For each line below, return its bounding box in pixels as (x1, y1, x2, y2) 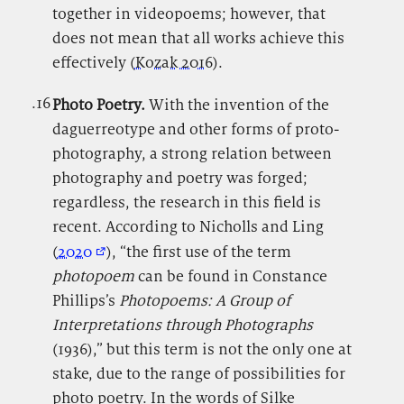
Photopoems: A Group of (118, 290, 290, 311)
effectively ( (51, 52, 135, 73)
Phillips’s (51, 290, 119, 311)
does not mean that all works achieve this (51, 28, 344, 49)
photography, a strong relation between (51, 143, 332, 164)
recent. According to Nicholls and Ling (51, 216, 324, 237)
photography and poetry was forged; (51, 168, 308, 188)
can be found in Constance (133, 266, 327, 287)
